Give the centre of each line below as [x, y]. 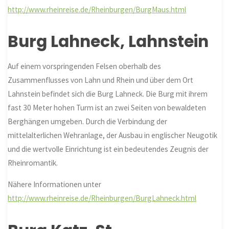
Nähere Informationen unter [55, 185]
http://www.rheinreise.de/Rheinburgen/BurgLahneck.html [102, 198]
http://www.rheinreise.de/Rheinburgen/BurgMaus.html [97, 9]
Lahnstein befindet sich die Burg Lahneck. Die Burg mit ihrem [108, 94]
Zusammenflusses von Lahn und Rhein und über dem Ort [101, 80]
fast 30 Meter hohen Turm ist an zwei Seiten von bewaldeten [107, 107]
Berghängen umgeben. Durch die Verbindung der [88, 121]
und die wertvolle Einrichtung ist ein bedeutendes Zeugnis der [108, 149]
